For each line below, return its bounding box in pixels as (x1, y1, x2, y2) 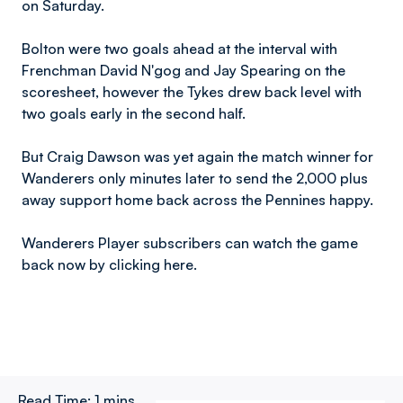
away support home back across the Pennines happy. (22, 191, 373, 209)
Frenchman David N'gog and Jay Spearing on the (22, 61, 345, 79)
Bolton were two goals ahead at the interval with (22, 40, 337, 58)
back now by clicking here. (22, 255, 201, 273)
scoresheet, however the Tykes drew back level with (22, 83, 362, 101)
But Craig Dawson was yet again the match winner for (22, 148, 373, 166)
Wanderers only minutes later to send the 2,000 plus (22, 169, 368, 187)
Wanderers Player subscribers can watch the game (22, 234, 358, 252)
